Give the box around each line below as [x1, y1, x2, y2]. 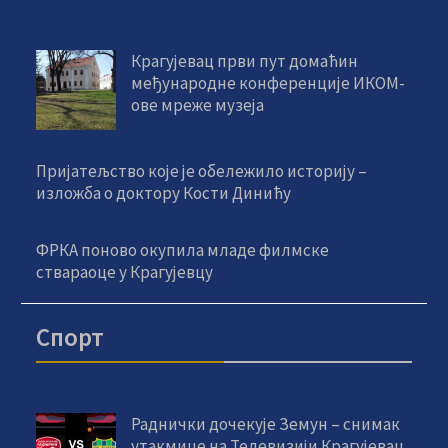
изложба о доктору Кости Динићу [36, 181, 292, 204]
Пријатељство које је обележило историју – [36, 159, 368, 182]
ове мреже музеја [131, 93, 265, 116]
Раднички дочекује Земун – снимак [131, 412, 401, 435]
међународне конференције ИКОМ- [131, 71, 406, 94]
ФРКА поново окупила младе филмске [36, 238, 330, 261]
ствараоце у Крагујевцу [36, 260, 214, 283]
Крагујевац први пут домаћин [131, 49, 359, 72]
